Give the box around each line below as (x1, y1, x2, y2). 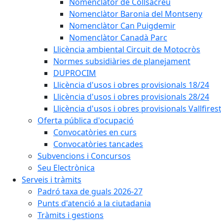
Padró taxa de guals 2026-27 (37, 186, 143, 197)
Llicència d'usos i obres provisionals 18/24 (53, 79, 209, 90)
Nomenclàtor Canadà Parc (69, 32, 167, 43)
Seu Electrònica (37, 162, 95, 173)
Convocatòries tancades (53, 139, 143, 149)
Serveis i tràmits (22, 174, 81, 185)
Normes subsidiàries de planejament (53, 56, 190, 67)
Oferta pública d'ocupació (37, 115, 134, 126)
